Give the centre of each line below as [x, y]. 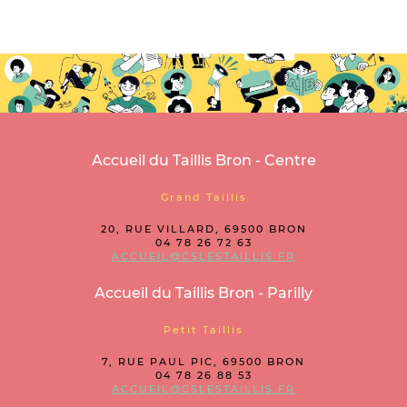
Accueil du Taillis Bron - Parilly [203, 293]
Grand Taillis [203, 197]
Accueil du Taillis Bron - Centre [203, 160]
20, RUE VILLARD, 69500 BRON [203, 229]
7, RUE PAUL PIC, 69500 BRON [203, 362]
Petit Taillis [203, 330]
